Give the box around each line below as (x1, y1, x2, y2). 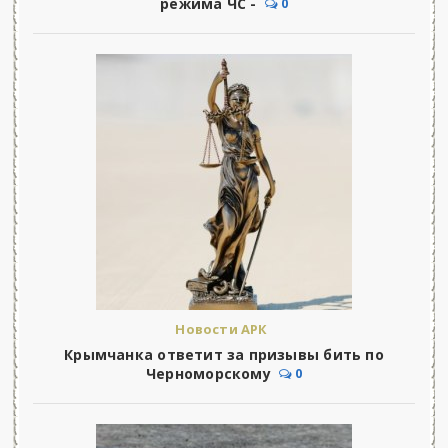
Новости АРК (175, 320, 268, 339)
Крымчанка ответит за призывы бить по (64, 345, 384, 365)
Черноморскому (146, 364, 271, 384)
